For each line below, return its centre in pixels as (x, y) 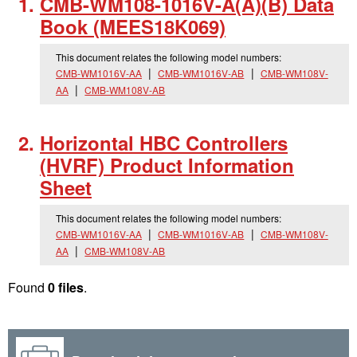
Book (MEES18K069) (133, 26)
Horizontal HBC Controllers (164, 143)
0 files (66, 287)
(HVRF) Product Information (167, 165)
